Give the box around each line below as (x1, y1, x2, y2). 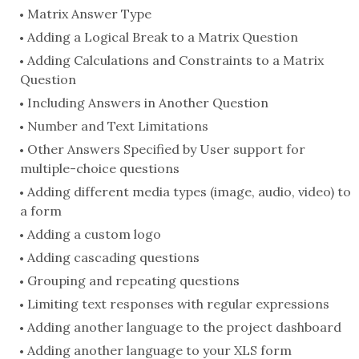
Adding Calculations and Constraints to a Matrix (27, 52, 324, 69)
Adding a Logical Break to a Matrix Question (27, 29, 298, 46)
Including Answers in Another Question (27, 95, 268, 111)
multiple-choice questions (20, 160, 179, 177)
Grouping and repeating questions (27, 272, 240, 289)
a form (20, 203, 62, 220)
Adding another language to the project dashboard (27, 319, 341, 336)
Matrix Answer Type (27, 6, 151, 22)
